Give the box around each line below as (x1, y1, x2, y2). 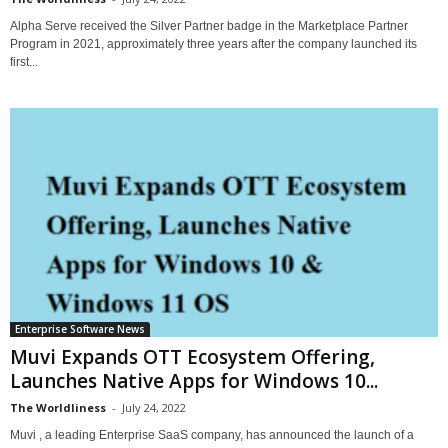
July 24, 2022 (122, 399, 186, 415)
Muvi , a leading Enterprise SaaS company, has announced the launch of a (10, 427, 414, 442)
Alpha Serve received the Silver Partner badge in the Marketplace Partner (10, 19, 408, 34)
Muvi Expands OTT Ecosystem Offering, (10, 343, 375, 370)
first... (10, 55, 38, 70)
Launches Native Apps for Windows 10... (10, 367, 378, 394)
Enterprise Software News (15, 321, 145, 336)
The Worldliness (10, 399, 106, 415)
